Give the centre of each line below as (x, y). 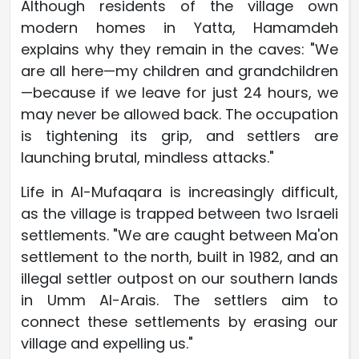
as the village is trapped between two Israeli (179, 213)
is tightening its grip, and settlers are (179, 135)
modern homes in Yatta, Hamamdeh (179, 27)
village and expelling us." (107, 343)
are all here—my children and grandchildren (179, 71)
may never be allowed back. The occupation (179, 114)
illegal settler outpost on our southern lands (179, 278)
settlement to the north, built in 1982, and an (179, 256)
